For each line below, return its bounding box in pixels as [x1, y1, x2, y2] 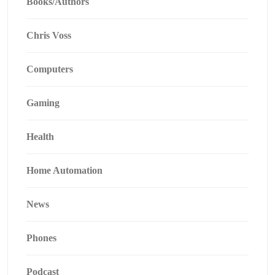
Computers [26, 64, 73, 74]
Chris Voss [26, 30, 71, 41]
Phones [26, 233, 56, 243]
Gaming [26, 98, 60, 108]
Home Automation [26, 165, 103, 176]
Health [26, 131, 54, 142]
